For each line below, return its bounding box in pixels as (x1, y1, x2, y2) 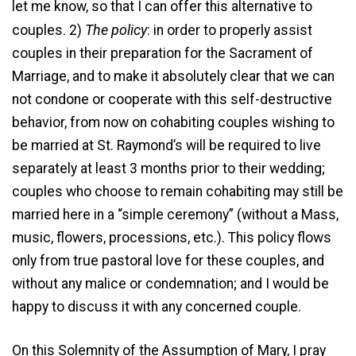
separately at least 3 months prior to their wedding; (12, 160, 325, 176)
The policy (85, 21, 147, 38)
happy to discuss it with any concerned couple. (12, 298, 301, 315)
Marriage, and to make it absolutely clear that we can (12, 68, 335, 84)
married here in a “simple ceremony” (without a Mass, (12, 206, 339, 222)
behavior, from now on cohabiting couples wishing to (12, 114, 335, 130)
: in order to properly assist (147, 21, 312, 38)
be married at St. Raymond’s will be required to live (12, 137, 321, 153)
